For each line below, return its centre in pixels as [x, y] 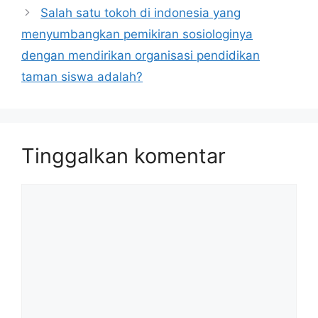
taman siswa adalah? [82, 76]
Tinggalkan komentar [124, 155]
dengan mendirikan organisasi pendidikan [141, 55]
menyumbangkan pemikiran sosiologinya [137, 34]
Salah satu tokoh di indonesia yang [141, 12]
